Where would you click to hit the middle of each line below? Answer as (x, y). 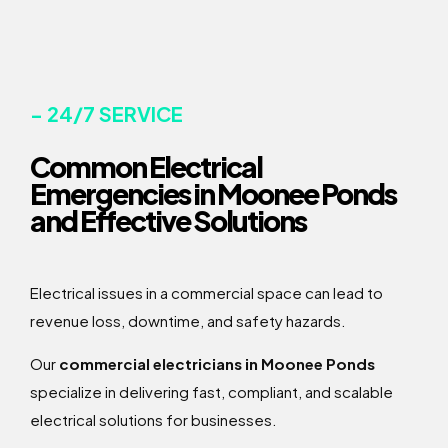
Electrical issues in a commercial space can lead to (206, 293)
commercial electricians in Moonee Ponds (217, 364)
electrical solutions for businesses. (153, 420)
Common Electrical (146, 167)
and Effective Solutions (168, 221)
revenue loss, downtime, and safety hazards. (188, 321)
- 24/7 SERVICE (106, 114)
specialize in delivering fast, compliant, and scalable (211, 392)
